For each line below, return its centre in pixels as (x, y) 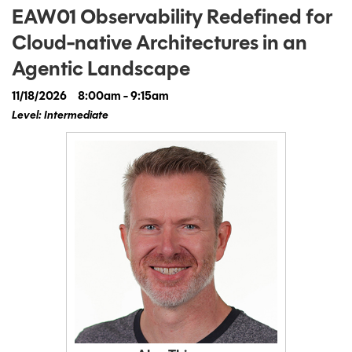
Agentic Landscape (101, 71)
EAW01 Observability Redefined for (172, 19)
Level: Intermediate (60, 116)
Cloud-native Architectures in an (159, 45)
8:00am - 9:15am (123, 97)
